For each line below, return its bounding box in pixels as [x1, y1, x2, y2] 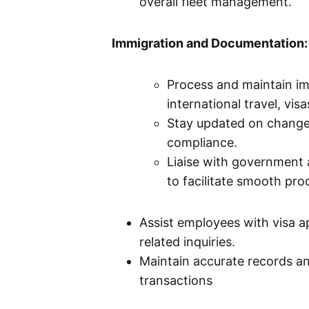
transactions [139, 273, 212, 288]
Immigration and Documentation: [112, 36, 308, 51]
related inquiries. [139, 235, 235, 250]
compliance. [167, 135, 237, 150]
